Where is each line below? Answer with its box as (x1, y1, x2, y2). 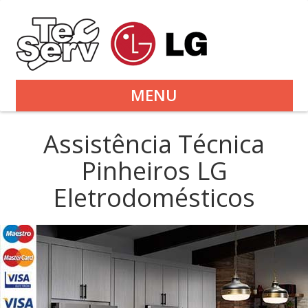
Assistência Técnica (43, 126, 265, 161)
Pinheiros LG (80, 153, 228, 188)
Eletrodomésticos (53, 180, 255, 214)
